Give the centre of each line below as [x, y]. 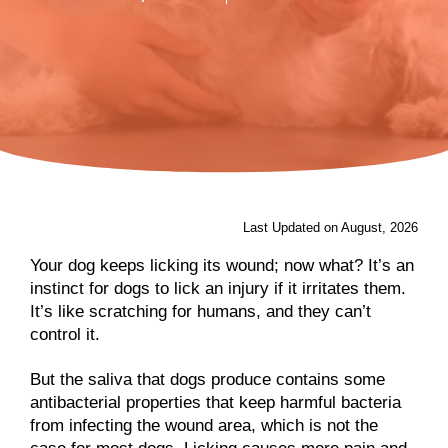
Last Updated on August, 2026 [330, 227]
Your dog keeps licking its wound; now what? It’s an [222, 265]
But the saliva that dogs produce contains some [207, 379]
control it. [65, 334]
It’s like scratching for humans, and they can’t [200, 311]
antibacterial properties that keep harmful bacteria [215, 402]
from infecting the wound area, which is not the [204, 425]
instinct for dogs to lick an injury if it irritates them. [218, 288]
